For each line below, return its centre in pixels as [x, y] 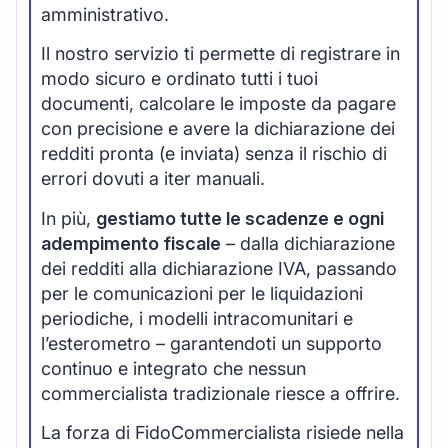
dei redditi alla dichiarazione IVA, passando [219, 268]
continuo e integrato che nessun [173, 368]
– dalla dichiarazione [308, 243]
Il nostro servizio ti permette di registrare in [220, 54]
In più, [68, 218]
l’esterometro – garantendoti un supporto [211, 343]
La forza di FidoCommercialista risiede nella [222, 432]
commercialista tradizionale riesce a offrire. [220, 393]
